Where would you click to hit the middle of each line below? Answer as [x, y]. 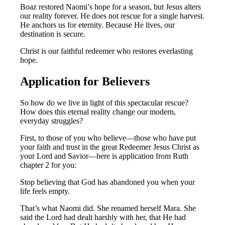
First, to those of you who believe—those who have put [108, 138]
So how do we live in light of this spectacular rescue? [104, 102]
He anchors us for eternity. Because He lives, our [98, 25]
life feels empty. [45, 191]
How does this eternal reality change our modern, [98, 111]
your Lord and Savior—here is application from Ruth [104, 156]
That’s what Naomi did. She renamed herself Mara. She [108, 208]
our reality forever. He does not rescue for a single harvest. [113, 16]
